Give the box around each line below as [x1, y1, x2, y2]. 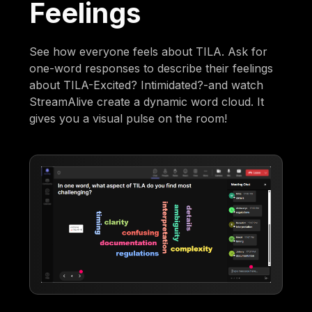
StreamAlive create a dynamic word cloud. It [29, 94, 265, 109]
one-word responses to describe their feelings [29, 61, 274, 75]
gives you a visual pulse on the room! [29, 111, 228, 125]
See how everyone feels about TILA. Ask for [29, 44, 268, 58]
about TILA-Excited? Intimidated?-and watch [29, 77, 264, 92]
